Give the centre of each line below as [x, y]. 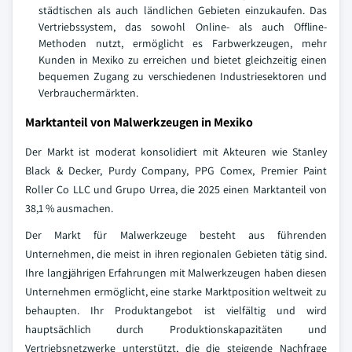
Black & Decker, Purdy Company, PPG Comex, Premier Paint [176, 171]
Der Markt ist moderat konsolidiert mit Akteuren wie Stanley [176, 152]
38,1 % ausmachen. [69, 209]
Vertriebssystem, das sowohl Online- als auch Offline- [183, 27]
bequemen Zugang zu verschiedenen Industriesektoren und [183, 77]
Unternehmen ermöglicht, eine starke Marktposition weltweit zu [176, 292]
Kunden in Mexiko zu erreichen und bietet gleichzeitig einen [183, 60]
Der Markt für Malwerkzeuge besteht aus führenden [176, 235]
